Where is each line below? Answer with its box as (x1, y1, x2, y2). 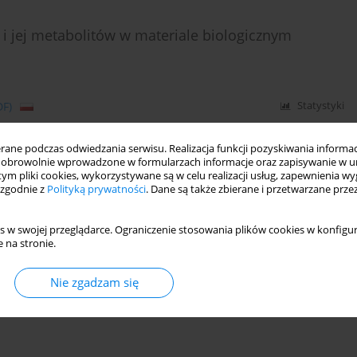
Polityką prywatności (47, 182, 146, 196)
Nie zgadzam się (49, 274, 139, 291)
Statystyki (297, 99, 345, 113)
